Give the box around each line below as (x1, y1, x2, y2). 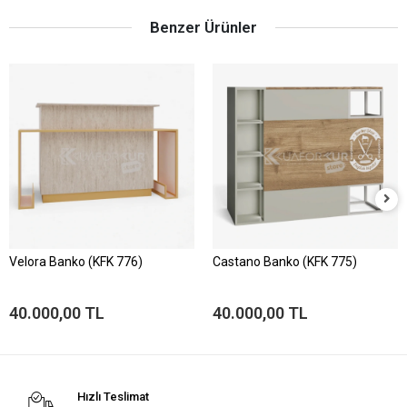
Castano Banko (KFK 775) (213, 253, 357, 269)
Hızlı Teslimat (76, 389, 149, 403)
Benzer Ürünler (150, 17, 257, 36)
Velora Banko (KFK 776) (9, 253, 143, 269)
